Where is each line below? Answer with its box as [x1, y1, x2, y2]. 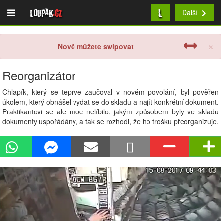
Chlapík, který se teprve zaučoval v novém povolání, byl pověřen [2, 87, 219, 97]
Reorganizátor [2, 67, 75, 84]
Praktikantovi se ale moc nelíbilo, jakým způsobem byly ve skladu [2, 107, 219, 116]
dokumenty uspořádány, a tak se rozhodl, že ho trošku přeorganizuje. [2, 116, 219, 126]
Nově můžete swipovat [58, 41, 134, 51]
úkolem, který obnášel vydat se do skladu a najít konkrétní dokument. [2, 97, 219, 107]
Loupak [30, 6, 53, 19]
